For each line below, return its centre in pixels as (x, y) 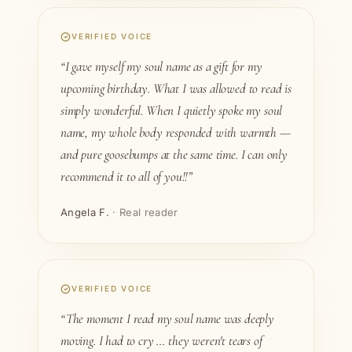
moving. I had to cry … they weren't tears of (161, 341)
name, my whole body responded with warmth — (176, 132)
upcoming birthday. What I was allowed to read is (176, 88)
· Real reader (143, 212)
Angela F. (85, 212)
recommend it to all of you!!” (127, 176)
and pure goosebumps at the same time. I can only (174, 154)
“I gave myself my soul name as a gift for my (161, 66)
